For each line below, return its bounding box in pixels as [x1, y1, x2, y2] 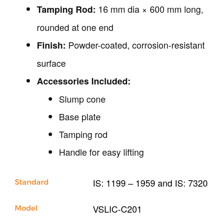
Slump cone [59, 92, 106, 106]
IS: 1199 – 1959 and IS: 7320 [93, 176, 208, 190]
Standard [15, 177, 49, 187]
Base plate [59, 110, 101, 123]
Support [7, 19, 39, 28]
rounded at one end [37, 21, 113, 34]
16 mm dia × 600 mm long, [96, 2, 203, 16]
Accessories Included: [37, 75, 131, 88]
